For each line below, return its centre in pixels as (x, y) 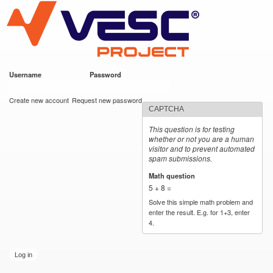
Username (26, 74)
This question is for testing (192, 129)
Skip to (110, 7)
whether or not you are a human (202, 139)
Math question (173, 175)
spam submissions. (181, 158)
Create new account (39, 100)
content (111, 34)
